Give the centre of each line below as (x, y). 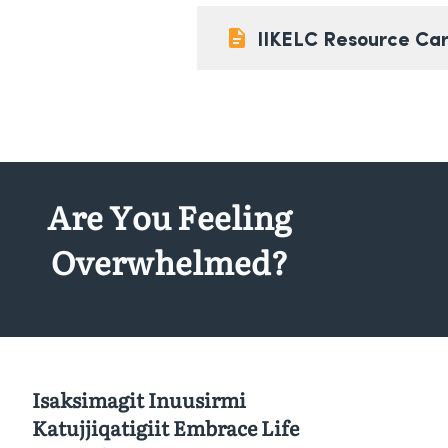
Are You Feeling (170, 216)
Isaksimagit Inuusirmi (139, 399)
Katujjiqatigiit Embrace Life (165, 427)
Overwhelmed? (170, 261)
